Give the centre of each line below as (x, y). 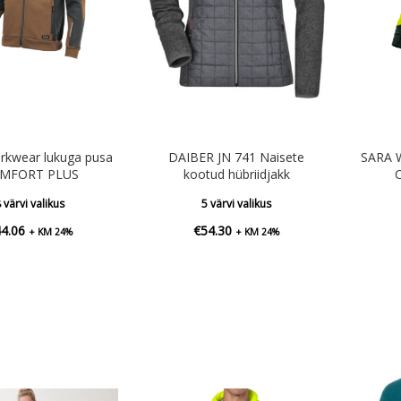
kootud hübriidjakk (236, 174)
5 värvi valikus (237, 203)
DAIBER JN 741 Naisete (237, 157)
